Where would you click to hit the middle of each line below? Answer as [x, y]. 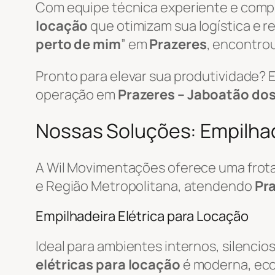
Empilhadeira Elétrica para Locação [142, 216]
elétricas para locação [108, 264]
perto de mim [78, 44]
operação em [77, 94]
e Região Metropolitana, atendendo [145, 186]
